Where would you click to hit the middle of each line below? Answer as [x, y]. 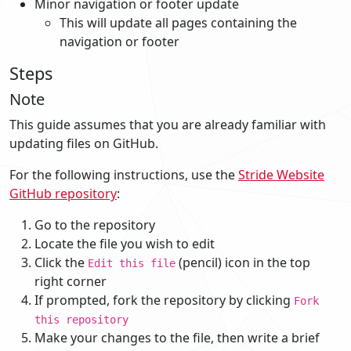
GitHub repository [63, 193]
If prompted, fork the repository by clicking [164, 300]
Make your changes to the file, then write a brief [177, 337]
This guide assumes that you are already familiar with [168, 124]
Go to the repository [95, 224]
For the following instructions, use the [124, 174]
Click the [61, 262]
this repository [81, 319]
